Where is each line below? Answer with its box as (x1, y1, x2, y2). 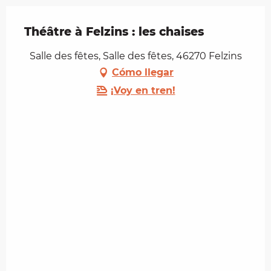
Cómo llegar (112, 67, 174, 79)
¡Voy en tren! (110, 85, 175, 97)
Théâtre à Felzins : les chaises (24, 25, 204, 39)
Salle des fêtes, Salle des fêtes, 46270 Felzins (29, 50, 242, 62)
